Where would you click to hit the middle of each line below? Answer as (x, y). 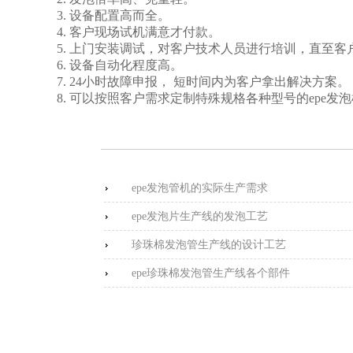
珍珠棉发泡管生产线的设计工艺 (209, 244)
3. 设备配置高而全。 (113, 15)
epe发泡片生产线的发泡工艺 (200, 216)
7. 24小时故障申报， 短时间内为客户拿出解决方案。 (203, 81)
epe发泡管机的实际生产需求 (200, 188)
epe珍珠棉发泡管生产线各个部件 (211, 273)
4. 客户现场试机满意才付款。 (139, 32)
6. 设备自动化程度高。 (120, 65)
